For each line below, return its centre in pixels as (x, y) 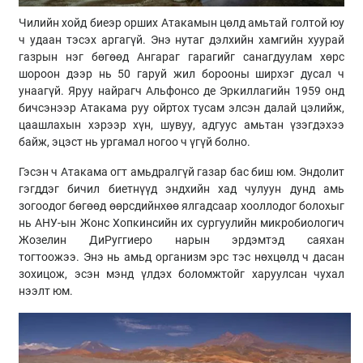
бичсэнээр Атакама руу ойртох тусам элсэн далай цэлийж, (181, 108)
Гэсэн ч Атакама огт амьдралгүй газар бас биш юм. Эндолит (181, 172)
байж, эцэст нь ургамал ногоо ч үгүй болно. (135, 142)
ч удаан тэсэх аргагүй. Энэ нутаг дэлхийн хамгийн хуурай (181, 40)
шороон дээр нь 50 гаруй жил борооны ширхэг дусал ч (181, 74)
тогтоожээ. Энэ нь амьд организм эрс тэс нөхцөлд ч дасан (181, 257)
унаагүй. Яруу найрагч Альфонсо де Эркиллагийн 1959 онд (181, 91)
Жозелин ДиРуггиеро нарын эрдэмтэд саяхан (181, 240)
